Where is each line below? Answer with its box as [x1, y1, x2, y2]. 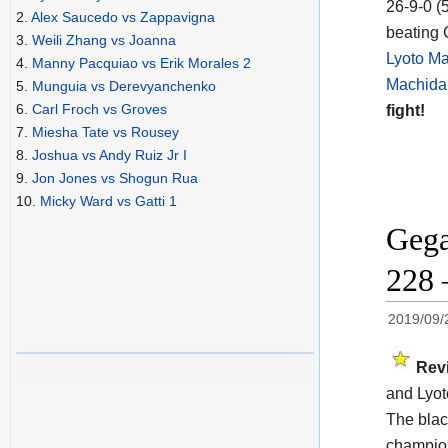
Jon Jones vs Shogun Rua [32, 170, 198, 187]
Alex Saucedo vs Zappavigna [31, 9, 215, 26]
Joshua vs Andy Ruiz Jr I [32, 147, 187, 164]
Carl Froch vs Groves [32, 101, 167, 118]
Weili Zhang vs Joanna [32, 32, 176, 49]
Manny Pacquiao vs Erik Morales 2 [32, 55, 251, 72]
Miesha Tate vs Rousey [32, 124, 179, 141]
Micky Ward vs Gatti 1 [40, 193, 177, 210]
